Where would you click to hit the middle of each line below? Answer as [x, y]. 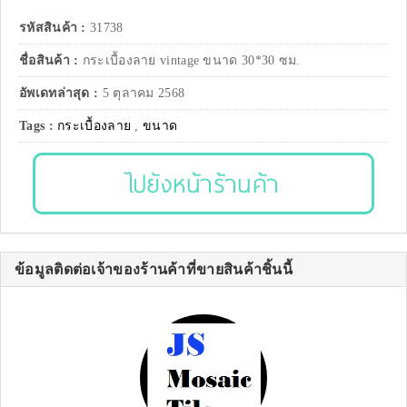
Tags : [39, 126]
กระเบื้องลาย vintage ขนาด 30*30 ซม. [191, 61]
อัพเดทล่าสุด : [61, 94]
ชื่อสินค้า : [51, 61]
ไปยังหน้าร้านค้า [203, 184]
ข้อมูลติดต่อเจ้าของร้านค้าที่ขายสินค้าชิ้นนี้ [154, 270]
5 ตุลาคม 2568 [144, 94]
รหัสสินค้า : [53, 28]
